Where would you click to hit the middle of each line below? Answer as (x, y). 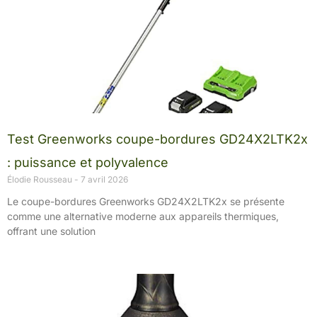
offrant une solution (51, 231)
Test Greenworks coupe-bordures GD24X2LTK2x (157, 139)
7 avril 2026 (103, 179)
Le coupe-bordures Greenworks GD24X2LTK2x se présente (146, 201)
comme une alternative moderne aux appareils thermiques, (143, 216)
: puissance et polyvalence (88, 162)
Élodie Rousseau (41, 179)
